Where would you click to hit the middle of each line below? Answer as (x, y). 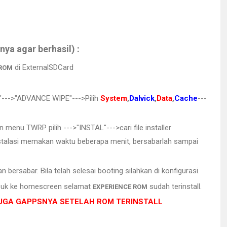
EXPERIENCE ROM (120, 186)
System (114, 99)
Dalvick (142, 99)
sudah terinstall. (175, 186)
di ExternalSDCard (43, 67)
